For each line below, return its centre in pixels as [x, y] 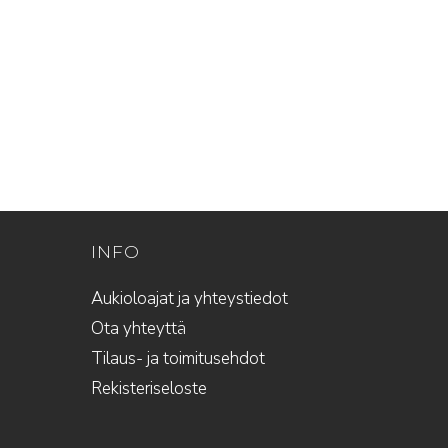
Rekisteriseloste [148, 388]
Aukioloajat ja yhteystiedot [189, 298]
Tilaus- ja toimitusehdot [177, 358]
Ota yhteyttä [138, 328]
